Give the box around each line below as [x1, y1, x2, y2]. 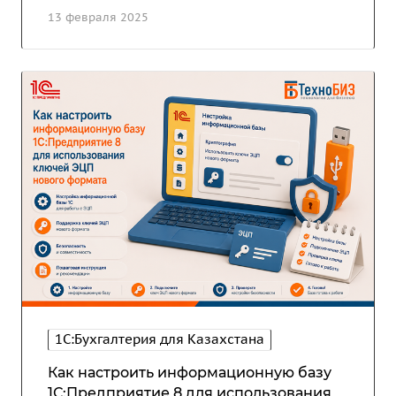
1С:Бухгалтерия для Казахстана [55, 331, 264, 348]
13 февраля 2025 [48, 9, 148, 25]
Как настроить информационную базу [48, 364, 331, 382]
